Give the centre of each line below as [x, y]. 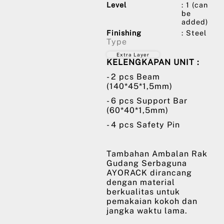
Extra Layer [133, 54]
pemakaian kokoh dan [152, 201]
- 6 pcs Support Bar [147, 101]
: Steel [194, 33]
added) [195, 22]
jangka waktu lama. [147, 211]
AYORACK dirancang [149, 173]
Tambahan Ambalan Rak [157, 154]
